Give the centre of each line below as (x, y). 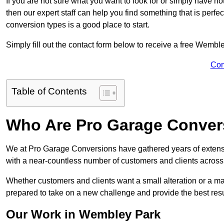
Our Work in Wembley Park (83, 214)
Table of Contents (49, 91)
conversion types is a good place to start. (78, 24)
